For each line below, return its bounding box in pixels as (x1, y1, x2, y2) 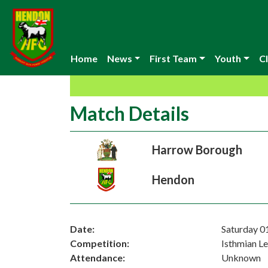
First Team (150, 53, 197, 64)
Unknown (221, 252, 261, 263)
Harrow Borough (151, 142, 242, 157)
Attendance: (70, 252, 125, 263)
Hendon (151, 172, 194, 187)
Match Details (70, 102, 189, 125)
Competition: (70, 237, 129, 249)
